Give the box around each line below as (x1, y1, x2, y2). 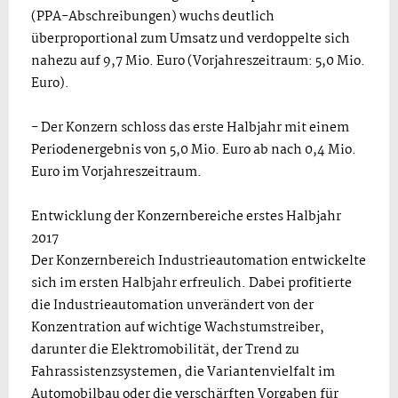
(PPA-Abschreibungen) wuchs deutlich (31, 6, 275, 28)
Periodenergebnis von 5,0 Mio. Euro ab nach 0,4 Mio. (31, 139, 356, 161)
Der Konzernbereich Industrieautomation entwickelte (31, 251, 366, 272)
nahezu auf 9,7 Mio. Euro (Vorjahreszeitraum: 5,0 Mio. (31, 51, 365, 72)
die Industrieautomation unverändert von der (31, 295, 314, 316)
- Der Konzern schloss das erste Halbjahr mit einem (31, 117, 349, 139)
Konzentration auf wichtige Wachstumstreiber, (31, 317, 324, 338)
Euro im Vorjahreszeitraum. (31, 162, 202, 183)
